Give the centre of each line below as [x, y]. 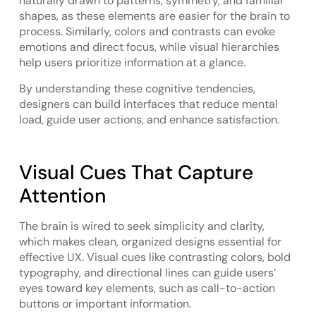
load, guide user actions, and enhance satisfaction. [149, 119]
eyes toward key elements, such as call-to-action [147, 288]
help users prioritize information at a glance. [132, 63]
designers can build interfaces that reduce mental [148, 104]
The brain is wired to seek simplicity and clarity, [141, 226]
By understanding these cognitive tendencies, [137, 88]
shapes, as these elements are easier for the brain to [154, 16]
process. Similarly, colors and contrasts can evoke [147, 32]
